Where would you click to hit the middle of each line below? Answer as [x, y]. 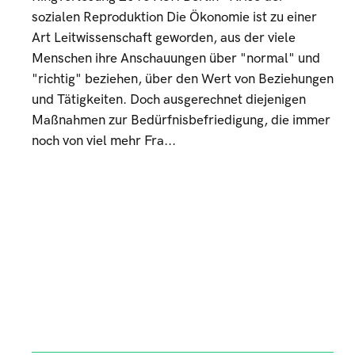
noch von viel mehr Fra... [104, 141]
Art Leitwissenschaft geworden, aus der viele [164, 38]
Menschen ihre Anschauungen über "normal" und [176, 59]
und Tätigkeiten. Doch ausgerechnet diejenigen [169, 100]
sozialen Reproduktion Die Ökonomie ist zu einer [174, 17]
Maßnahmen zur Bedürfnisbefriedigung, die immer [181, 120]
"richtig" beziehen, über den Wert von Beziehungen [183, 79]
